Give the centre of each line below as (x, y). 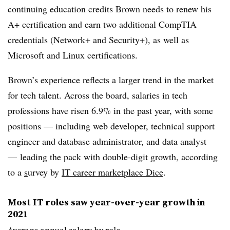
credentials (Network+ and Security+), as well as (98, 40)
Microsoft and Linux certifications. (73, 55)
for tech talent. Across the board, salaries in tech (98, 95)
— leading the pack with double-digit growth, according (113, 157)
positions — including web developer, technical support (111, 126)
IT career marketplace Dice (112, 172)
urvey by (45, 172)
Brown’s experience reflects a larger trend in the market (111, 80)
